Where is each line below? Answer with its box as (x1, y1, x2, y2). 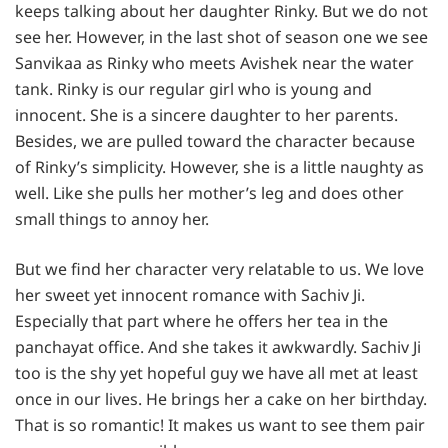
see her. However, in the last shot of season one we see (15, 25, 428, 48)
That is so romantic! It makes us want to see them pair (15, 413, 425, 436)
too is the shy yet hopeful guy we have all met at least (15, 361, 418, 384)
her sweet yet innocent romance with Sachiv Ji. (15, 283, 365, 306)
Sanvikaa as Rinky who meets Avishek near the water (15, 51, 414, 74)
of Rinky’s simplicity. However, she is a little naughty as (15, 155, 424, 178)
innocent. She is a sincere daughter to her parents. (15, 103, 398, 126)
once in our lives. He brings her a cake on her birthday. (15, 387, 427, 410)
